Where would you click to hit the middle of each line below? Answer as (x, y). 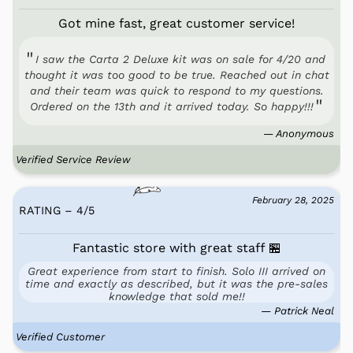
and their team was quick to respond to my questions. (176, 91)
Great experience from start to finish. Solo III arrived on (176, 271)
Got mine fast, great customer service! (176, 23)
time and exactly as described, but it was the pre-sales (176, 284)
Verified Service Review (73, 160)
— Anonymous (299, 134)
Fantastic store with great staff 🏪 (176, 248)
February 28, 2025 (293, 200)
